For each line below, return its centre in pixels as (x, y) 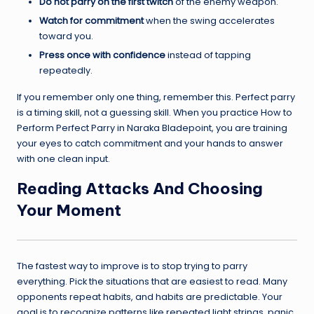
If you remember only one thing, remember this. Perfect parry (156, 97)
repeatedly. (66, 71)
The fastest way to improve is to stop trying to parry (132, 266)
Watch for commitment (91, 21)
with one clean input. (63, 159)
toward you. (66, 36)
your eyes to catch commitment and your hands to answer (150, 144)
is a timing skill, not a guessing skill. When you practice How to (155, 113)
